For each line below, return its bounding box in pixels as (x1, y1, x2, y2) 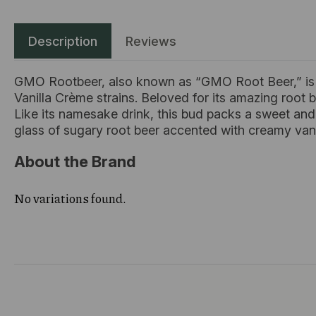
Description (28, 34, 97, 49)
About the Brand (14, 152, 135, 171)
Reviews (126, 34, 176, 49)
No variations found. (14, 188, 126, 207)
